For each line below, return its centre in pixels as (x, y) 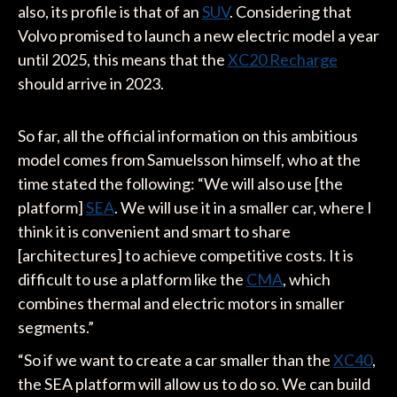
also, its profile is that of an (109, 12)
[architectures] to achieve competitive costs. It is (185, 256)
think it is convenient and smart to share (154, 232)
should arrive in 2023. (90, 84)
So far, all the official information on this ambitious (187, 136)
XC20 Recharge (282, 60)
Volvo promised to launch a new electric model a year (198, 36)
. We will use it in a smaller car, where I (243, 208)
